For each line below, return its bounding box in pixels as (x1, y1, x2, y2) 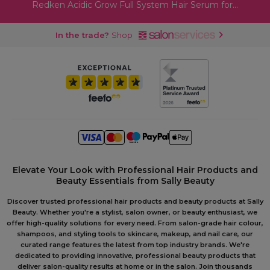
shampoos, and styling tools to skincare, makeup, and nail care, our (17, 230, 253, 238)
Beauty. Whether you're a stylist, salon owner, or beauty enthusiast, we (13, 208, 257, 216)
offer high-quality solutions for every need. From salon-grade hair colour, (7, 219, 263, 227)
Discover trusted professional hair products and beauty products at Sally (7, 197, 263, 206)
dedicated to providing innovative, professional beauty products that (14, 251, 256, 260)
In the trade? (55, 30, 109, 40)
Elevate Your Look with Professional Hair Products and (12, 165, 258, 175)
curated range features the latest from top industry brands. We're (20, 240, 250, 249)
